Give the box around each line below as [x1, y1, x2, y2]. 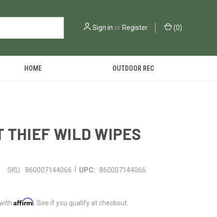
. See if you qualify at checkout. [34, 199, 128, 207]
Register [122, 24, 148, 31]
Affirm [14, 197, 34, 206]
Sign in [93, 24, 113, 31]
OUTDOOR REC [112, 64, 154, 72]
